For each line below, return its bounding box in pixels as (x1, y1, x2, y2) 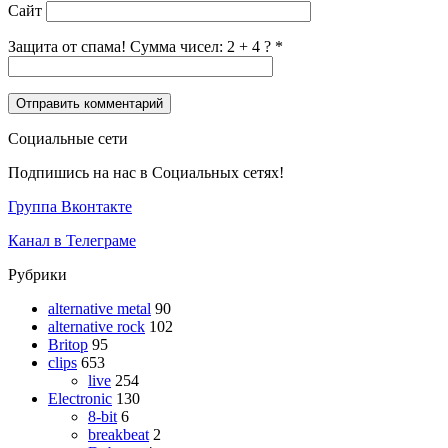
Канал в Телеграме (8, 231, 136, 249)
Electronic (48, 389, 112, 407)
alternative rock (48, 317, 145, 335)
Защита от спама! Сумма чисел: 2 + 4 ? (8, 37, 271, 55)
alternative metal (48, 299, 151, 317)
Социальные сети (8, 129, 128, 147)
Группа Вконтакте (8, 197, 132, 215)
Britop (48, 335, 88, 353)
